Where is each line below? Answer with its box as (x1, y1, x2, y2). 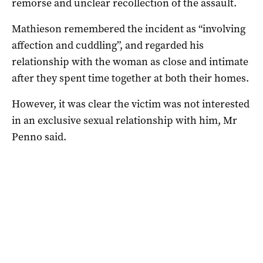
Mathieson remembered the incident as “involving (12, 22, 245, 36)
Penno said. (12, 130, 66, 144)
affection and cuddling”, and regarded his (12, 38, 204, 53)
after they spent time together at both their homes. (12, 71, 249, 86)
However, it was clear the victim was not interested (12, 97, 249, 112)
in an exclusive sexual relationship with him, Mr (12, 113, 237, 128)
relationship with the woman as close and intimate (12, 55, 248, 69)
